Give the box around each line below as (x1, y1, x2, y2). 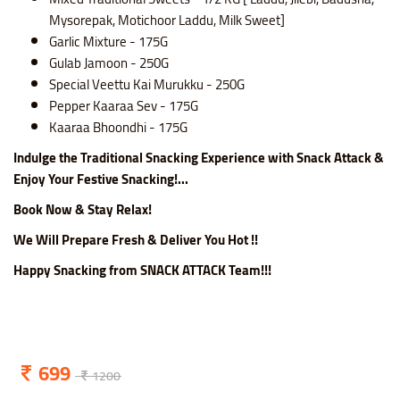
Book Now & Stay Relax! (13, 196, 152, 223)
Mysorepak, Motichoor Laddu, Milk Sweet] (49, 7, 285, 34)
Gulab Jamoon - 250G (49, 50, 169, 77)
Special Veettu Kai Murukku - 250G (49, 71, 245, 98)
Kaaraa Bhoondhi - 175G (49, 114, 187, 141)
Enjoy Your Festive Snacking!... (13, 166, 188, 193)
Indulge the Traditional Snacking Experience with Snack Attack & (13, 145, 384, 171)
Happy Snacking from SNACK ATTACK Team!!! (13, 257, 271, 284)
